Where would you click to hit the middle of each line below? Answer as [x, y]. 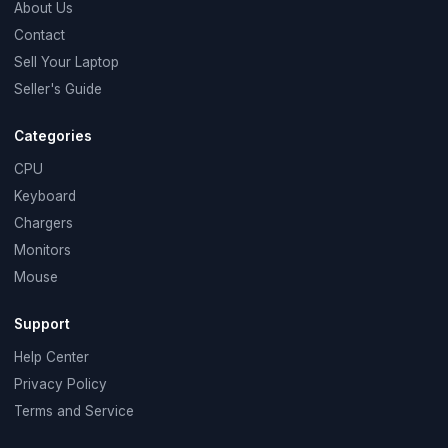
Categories [52, 135]
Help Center [51, 357]
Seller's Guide [57, 88]
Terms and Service [73, 410]
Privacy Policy [60, 384]
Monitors [42, 249]
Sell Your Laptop [66, 61]
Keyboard [44, 196]
